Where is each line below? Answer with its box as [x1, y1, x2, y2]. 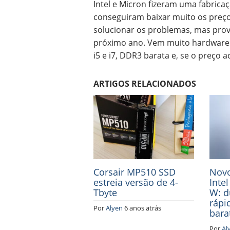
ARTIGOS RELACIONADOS [93, 78, 196, 89]
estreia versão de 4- [93, 176, 178, 188]
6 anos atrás [124, 203, 161, 213]
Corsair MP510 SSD [93, 165, 176, 178]
